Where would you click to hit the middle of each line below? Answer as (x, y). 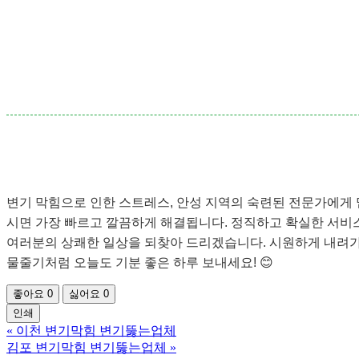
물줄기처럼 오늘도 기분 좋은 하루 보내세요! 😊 (140, 263)
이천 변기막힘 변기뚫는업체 (96, 331)
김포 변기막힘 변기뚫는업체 (87, 348)
